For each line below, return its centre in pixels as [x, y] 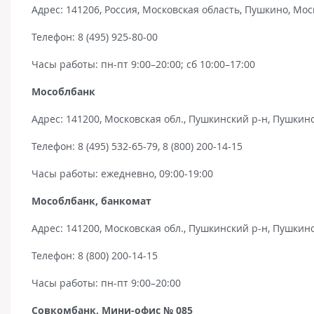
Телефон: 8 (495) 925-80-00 [95, 36]
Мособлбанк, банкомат [91, 200]
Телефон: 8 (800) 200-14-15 [95, 255]
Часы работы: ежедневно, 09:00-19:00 [122, 173]
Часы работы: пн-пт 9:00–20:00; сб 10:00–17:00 [143, 64]
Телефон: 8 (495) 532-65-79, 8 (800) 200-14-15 [137, 146]
